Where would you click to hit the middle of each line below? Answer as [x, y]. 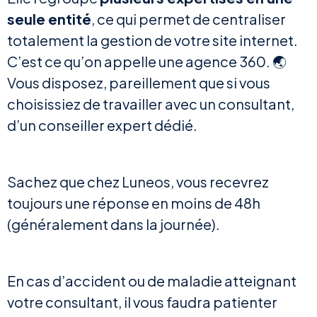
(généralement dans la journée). [115, 224]
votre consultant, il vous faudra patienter [142, 302]
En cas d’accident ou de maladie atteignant [152, 281]
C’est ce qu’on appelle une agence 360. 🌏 [147, 62]
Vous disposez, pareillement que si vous [139, 83]
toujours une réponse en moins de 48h [134, 203]
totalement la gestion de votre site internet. [152, 40]
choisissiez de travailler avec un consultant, [151, 104]
